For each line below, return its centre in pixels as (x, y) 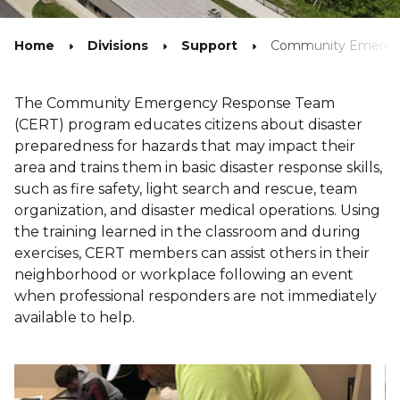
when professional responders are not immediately (196, 296)
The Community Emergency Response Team (175, 103)
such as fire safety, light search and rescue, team (186, 189)
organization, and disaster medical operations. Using (197, 210)
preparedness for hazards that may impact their (185, 146)
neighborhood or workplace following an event (184, 275)
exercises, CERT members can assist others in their (192, 253)
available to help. (75, 317)
